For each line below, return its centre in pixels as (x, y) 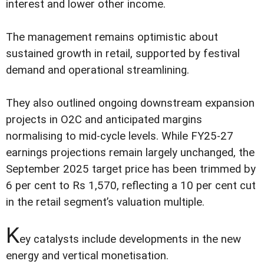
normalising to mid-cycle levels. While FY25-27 (120, 136)
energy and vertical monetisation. (87, 255)
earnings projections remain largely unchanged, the (130, 152)
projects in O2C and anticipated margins (104, 119)
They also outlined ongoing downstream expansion (130, 103)
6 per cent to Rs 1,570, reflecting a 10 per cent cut (131, 185)
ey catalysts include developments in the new (130, 239)
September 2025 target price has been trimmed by (131, 169)
